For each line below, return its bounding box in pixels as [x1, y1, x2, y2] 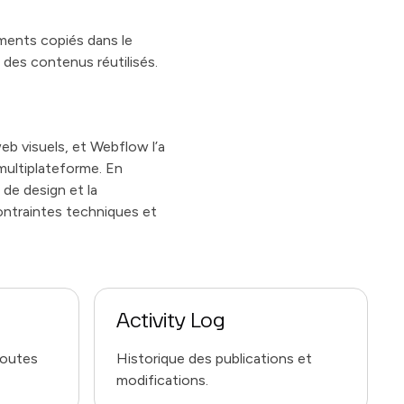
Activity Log [116, 312, 225, 331]
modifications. [116, 372, 208, 389]
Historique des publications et [116, 350, 312, 367]
